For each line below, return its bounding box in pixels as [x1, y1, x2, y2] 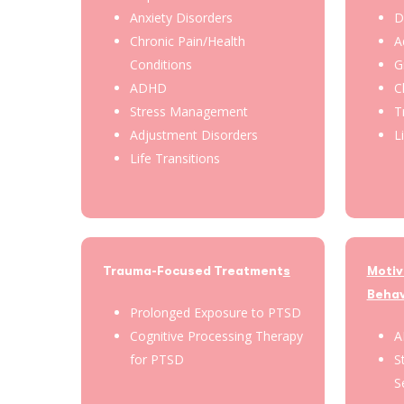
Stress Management [129, 103, 248, 121]
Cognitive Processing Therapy [129, 326, 303, 344]
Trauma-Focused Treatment [102, 262, 283, 278]
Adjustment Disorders [129, 126, 258, 144]
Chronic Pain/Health [129, 32, 245, 50]
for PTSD [129, 350, 184, 368]
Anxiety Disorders [129, 9, 233, 27]
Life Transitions [129, 150, 220, 168]
